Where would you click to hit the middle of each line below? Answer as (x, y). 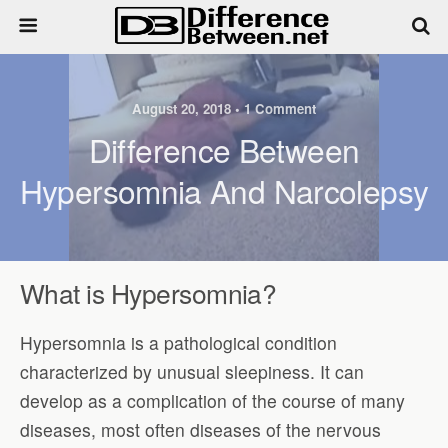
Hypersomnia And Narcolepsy (224, 190)
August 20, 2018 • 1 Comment (224, 108)
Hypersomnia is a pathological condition (178, 342)
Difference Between (224, 149)
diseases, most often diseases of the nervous (200, 429)
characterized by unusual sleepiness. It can (192, 371)
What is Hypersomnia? (148, 292)
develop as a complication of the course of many (212, 400)
